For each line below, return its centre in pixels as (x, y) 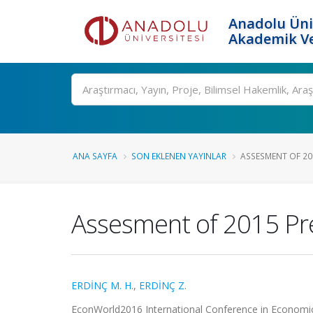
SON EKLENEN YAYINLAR (179, 156)
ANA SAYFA (95, 156)
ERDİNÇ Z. (163, 285)
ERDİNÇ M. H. (102, 285)
